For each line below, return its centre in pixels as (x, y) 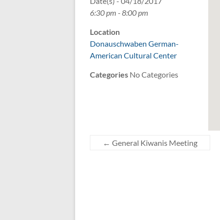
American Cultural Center (133, 55)
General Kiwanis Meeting (154, 143)
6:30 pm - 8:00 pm (119, 13)
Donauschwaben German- (134, 44)
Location (105, 32)
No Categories (153, 75)
